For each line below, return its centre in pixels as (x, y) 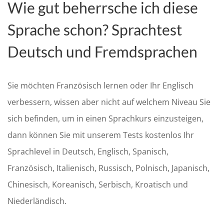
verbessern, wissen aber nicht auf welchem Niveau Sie (109, 102)
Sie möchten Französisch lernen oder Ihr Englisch (100, 85)
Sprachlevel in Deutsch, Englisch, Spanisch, (88, 151)
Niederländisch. (37, 201)
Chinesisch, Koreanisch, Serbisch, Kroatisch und (98, 184)
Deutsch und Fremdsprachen (102, 51)
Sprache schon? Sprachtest (95, 29)
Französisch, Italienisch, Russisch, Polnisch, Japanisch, (108, 168)
